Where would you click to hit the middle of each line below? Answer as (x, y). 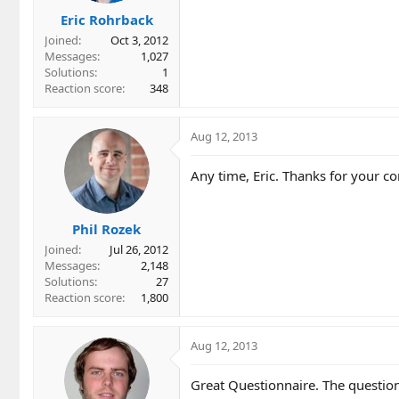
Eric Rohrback (106, 19)
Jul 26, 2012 (139, 250)
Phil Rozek (106, 229)
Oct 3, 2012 (139, 40)
